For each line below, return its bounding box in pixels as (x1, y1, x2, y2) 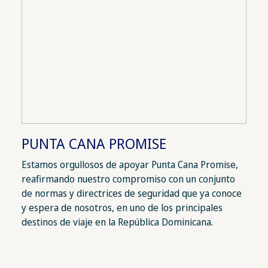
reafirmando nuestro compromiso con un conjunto (21, 172, 235, 186)
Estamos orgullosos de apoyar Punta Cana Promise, (21, 158, 238, 172)
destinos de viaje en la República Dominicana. (21, 215, 213, 229)
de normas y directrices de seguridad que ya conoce (21, 187, 242, 200)
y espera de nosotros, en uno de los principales (21, 201, 223, 215)
